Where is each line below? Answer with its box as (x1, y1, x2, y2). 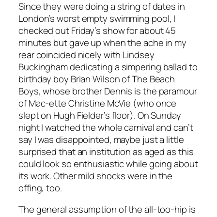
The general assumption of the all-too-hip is (18, 202, 196, 216)
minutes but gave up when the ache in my (18, 36, 187, 49)
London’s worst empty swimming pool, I (18, 12, 176, 25)
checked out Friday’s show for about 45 (18, 24, 176, 37)
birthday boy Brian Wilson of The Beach (18, 73, 175, 86)
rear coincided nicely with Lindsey (18, 48, 155, 62)
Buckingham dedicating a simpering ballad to (18, 61, 198, 74)
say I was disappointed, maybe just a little (18, 133, 184, 146)
